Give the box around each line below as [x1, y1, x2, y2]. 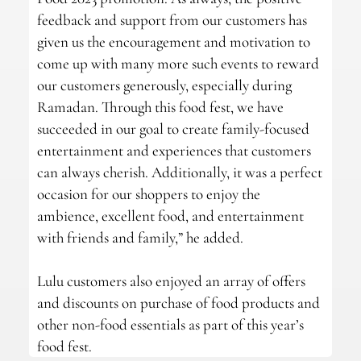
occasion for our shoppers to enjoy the [36, 184, 260, 203]
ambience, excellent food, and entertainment [36, 205, 304, 225]
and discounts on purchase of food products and [36, 293, 320, 312]
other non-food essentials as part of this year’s [36, 314, 304, 334]
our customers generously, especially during [36, 75, 292, 94]
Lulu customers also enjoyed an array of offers [36, 271, 305, 290]
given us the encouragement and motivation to [36, 31, 310, 51]
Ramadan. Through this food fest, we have [36, 97, 284, 116]
